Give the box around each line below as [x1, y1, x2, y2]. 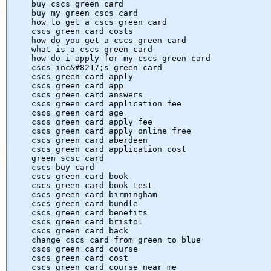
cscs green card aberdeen [31, 135, 148, 145]
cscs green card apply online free [31, 126, 191, 135]
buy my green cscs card [31, 8, 138, 18]
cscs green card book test [31, 180, 152, 190]
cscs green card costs [31, 26, 133, 36]
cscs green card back [31, 226, 128, 235]
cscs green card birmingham [31, 189, 157, 199]
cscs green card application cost [31, 144, 186, 154]
